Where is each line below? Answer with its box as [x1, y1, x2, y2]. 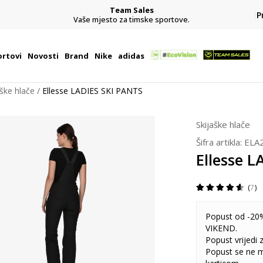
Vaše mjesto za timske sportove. [73, 14, 190, 25]
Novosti [27, 50, 59, 61]
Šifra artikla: [196, 136, 244, 148]
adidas [117, 50, 144, 61]
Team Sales [109, 4, 154, 15]
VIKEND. [205, 222, 237, 234]
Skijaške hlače [196, 119, 250, 130]
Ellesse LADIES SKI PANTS [42, 85, 143, 96]
